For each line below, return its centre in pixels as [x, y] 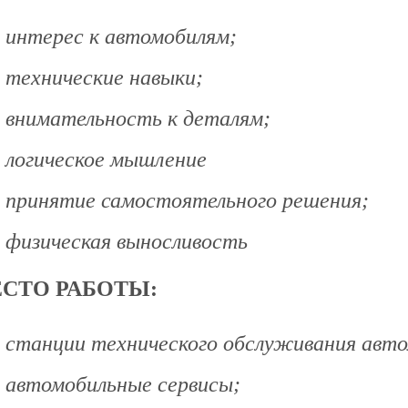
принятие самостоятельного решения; [187, 201]
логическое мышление [106, 160]
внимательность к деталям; [138, 119]
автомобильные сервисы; [123, 385]
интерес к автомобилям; [121, 37]
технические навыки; [104, 78]
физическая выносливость [127, 242]
